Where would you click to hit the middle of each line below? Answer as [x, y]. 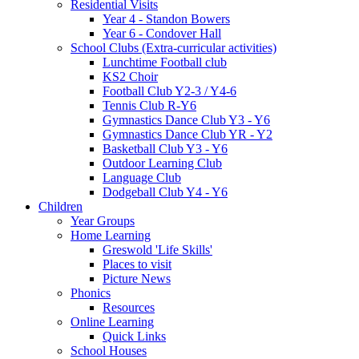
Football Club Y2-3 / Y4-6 [169, 91]
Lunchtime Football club [165, 62]
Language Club [142, 177]
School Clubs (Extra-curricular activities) [173, 47]
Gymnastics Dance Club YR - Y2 [188, 134]
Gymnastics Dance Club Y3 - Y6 [186, 119]
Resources [129, 307]
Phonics [91, 292]
